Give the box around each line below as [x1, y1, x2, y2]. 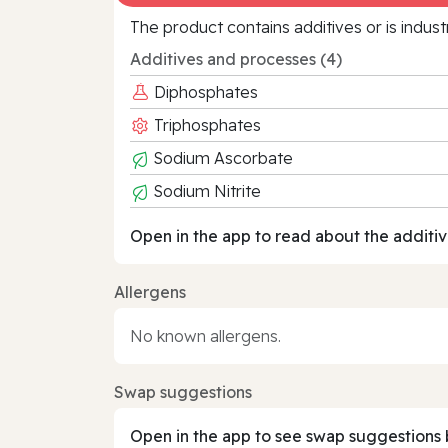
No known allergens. [130, 325, 281, 346]
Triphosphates [150, 114, 261, 135]
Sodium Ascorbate [150, 147, 293, 168]
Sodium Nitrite [150, 180, 261, 201]
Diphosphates [150, 81, 258, 102]
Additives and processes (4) [130, 48, 342, 69]
